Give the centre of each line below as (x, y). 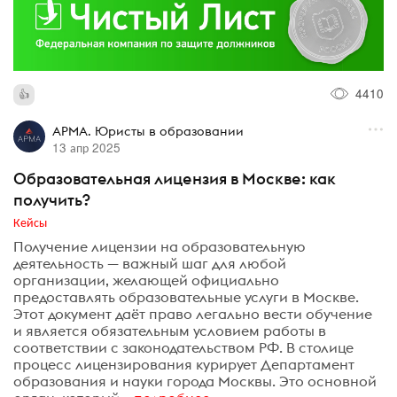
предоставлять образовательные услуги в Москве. (186, 297)
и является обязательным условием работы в (170, 331)
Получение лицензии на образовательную (160, 247)
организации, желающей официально (146, 280)
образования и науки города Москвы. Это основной (195, 381)
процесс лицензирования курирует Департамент (184, 365)
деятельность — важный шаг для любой (150, 264)
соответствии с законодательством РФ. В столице (183, 348)
